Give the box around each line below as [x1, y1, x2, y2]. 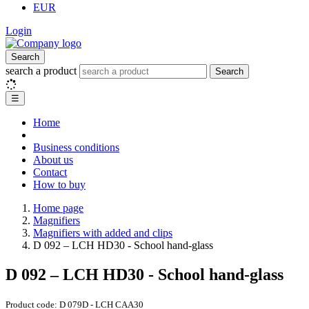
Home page [33, 202, 83, 214]
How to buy [33, 179, 86, 190]
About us [33, 154, 73, 166]
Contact [33, 166, 67, 178]
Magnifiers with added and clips [33, 227, 172, 239]
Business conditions [33, 141, 119, 153]
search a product [6, 65, 79, 77]
